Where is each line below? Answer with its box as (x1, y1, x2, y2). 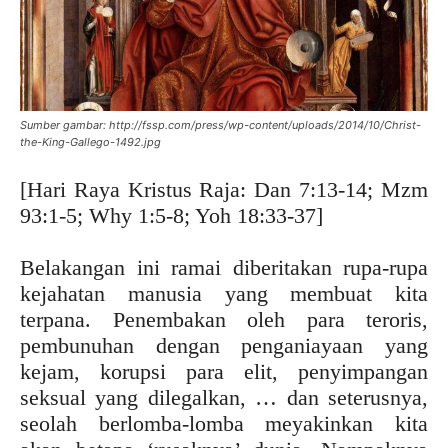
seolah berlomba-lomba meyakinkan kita (20, 410, 428, 436)
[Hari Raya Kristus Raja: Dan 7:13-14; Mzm (20, 176, 428, 202)
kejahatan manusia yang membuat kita (20, 280, 428, 306)
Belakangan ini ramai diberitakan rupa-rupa (20, 254, 428, 280)
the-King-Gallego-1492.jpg (20, 134, 161, 149)
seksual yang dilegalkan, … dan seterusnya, (20, 384, 428, 410)
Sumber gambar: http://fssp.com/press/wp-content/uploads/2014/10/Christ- (20, 117, 421, 132)
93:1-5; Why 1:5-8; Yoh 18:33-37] (20, 202, 323, 228)
